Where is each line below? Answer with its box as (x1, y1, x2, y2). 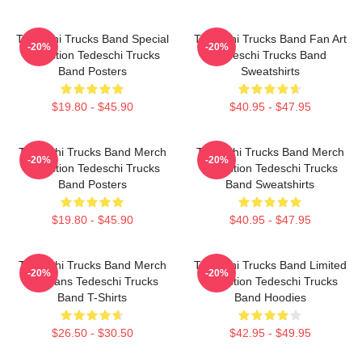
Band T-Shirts (57, 290, 127, 304)
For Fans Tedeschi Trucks (26, 274, 158, 288)
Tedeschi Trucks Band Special (15, 32, 169, 45)
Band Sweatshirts (225, 177, 314, 191)
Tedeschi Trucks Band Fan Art (193, 32, 347, 45)
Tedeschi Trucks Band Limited (193, 258, 347, 271)
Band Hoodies (234, 290, 306, 304)
